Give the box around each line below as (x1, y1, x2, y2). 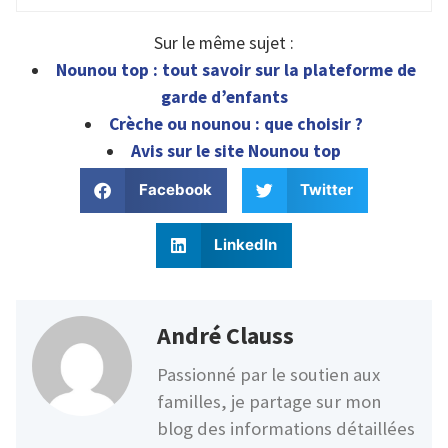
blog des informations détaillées (157, 416, 415, 440)
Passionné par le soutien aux (157, 362, 380, 386)
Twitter (300, 180, 353, 200)
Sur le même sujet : (154, 31, 294, 54)
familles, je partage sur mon (157, 389, 381, 413)
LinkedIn (214, 235, 278, 255)
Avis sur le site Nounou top (131, 139, 342, 162)
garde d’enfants (160, 85, 288, 108)
